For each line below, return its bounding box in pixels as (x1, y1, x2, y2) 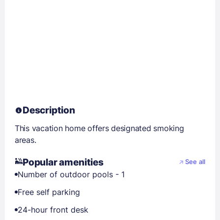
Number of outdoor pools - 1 (18, 169, 125, 179)
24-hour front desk (18, 204, 88, 215)
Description (23, 104, 75, 116)
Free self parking (18, 187, 80, 197)
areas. (15, 135, 36, 145)
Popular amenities (23, 156, 104, 168)
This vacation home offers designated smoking (15, 123, 184, 133)
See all (185, 158, 205, 166)
